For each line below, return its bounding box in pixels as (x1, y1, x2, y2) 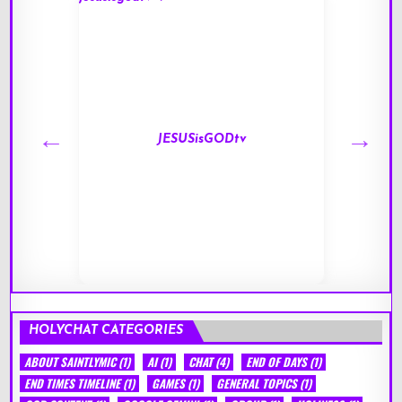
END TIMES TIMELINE (24, 373, 121, 392)
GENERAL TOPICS (216, 373, 298, 392)
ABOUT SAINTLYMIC (24, 352, 117, 371)
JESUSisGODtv (156, 132, 246, 146)
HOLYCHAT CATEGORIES (29, 323, 184, 337)
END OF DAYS (246, 352, 308, 371)
